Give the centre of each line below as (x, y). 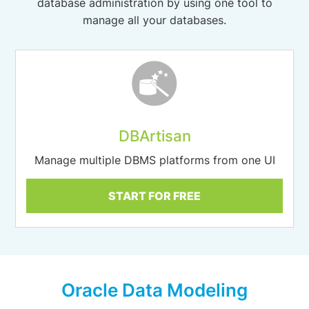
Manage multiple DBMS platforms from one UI (154, 160)
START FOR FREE (154, 196)
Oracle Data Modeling (154, 290)
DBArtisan (154, 136)
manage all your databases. (154, 20)
